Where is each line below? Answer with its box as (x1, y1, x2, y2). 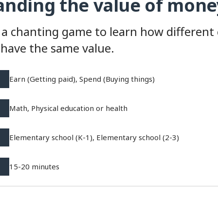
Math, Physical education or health (9, 103, 127, 113)
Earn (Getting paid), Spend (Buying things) (9, 73, 155, 84)
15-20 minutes (9, 161, 59, 171)
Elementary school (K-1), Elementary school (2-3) (9, 132, 179, 142)
